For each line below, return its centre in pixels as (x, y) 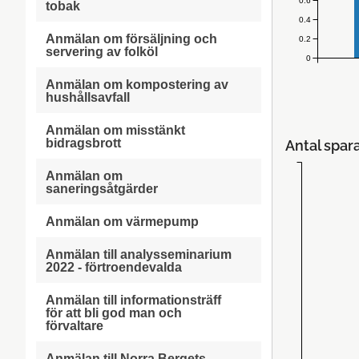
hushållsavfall (87, 97)
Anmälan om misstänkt (115, 130)
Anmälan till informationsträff (133, 300)
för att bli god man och (113, 313)
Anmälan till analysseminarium (138, 254)
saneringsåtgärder (101, 189)
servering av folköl (101, 52)
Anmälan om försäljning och (131, 39)
